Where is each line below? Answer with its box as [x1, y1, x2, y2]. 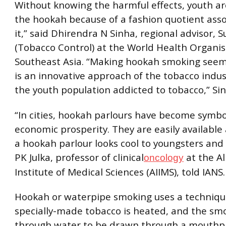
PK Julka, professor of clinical [15, 150, 144, 164]
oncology [144, 152, 184, 163]
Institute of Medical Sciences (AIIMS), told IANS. [15, 165, 225, 179]
